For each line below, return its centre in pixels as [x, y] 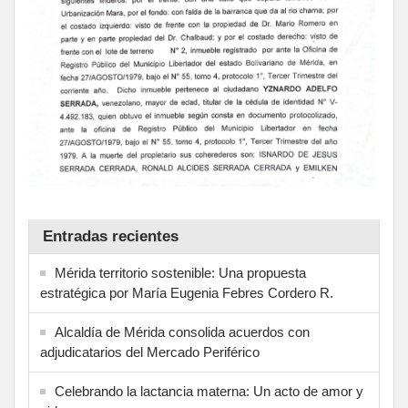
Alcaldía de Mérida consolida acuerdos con [182, 332]
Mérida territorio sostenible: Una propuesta [180, 273]
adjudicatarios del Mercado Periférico [150, 352]
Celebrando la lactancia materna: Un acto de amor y [209, 392]
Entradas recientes [111, 237]
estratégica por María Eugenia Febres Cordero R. [187, 293]
